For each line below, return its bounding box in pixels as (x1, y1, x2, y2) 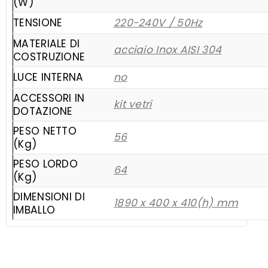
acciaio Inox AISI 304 (113, 42, 222, 57)
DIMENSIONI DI (13, 190, 85, 205)
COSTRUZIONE (13, 50, 86, 65)
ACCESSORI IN (13, 91, 85, 106)
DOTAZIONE (13, 104, 73, 119)
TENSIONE (13, 16, 63, 31)
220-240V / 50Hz (113, 16, 203, 31)
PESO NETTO (13, 124, 77, 139)
